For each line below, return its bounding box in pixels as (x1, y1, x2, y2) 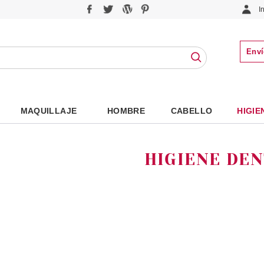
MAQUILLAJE (20, 106, 77, 115)
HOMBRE (107, 106, 146, 115)
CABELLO (170, 106, 213, 115)
